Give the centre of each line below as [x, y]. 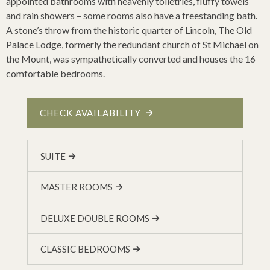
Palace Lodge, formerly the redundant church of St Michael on [132, 44]
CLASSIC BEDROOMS [86, 249]
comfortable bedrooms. [55, 73]
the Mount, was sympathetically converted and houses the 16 [131, 58]
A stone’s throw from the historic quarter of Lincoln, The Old [129, 30]
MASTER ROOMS [77, 187]
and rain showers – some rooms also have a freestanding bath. [132, 15]
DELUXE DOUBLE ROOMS [95, 218]
